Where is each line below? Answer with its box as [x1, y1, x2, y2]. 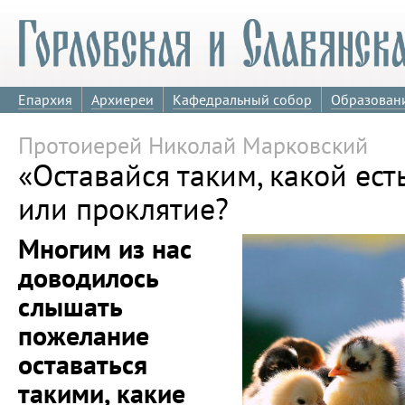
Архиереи [91, 90, 154, 108]
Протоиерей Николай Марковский [18, 129, 368, 160]
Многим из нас [18, 231, 192, 266]
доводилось [18, 260, 158, 295]
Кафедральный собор [173, 90, 312, 108]
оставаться [18, 347, 147, 381]
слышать [18, 289, 122, 324]
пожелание [18, 318, 149, 353]
